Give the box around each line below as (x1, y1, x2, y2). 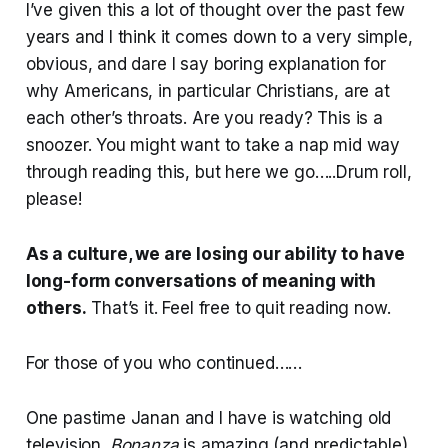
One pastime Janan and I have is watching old (25, 407, 392, 428)
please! (25, 188, 82, 209)
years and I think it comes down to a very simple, (25, 26, 413, 47)
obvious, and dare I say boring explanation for (25, 53, 386, 74)
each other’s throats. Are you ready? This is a (25, 107, 383, 128)
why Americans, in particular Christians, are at (25, 80, 390, 101)
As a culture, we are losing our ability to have (25, 243, 405, 264)
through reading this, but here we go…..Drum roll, (25, 161, 412, 182)
